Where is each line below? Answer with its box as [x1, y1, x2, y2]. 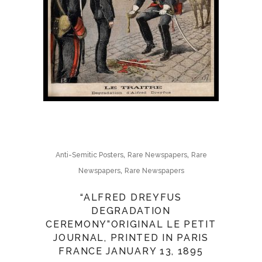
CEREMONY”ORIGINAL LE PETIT [46, 219, 216, 230]
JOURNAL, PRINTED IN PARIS [53, 232, 209, 243]
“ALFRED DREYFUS [80, 192, 182, 203]
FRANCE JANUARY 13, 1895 [58, 246, 204, 257]
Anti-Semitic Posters [55, 151, 123, 159]
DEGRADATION [91, 205, 171, 216]
